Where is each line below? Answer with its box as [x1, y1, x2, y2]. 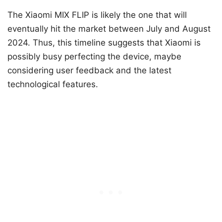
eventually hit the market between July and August [7, 24, 211, 34]
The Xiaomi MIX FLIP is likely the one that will [7, 10, 187, 20]
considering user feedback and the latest [7, 65, 171, 76]
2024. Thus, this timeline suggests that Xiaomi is [7, 38, 201, 48]
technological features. [7, 79, 98, 90]
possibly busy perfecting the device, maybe [7, 52, 181, 62]
